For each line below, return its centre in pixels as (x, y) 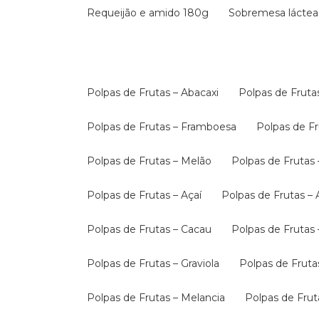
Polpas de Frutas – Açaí (148, 195)
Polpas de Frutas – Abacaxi (157, 93)
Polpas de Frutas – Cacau (153, 229)
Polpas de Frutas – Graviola (157, 263)
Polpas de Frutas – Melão (153, 161)
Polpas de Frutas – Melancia (160, 298)
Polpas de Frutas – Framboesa (166, 127)
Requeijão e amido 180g (152, 13)
